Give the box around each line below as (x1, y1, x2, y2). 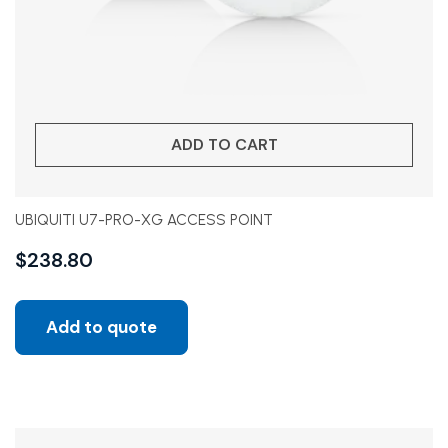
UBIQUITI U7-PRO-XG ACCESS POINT (15, 211, 273, 229)
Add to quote (46, 316, 157, 338)
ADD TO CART (170, 134, 278, 155)
